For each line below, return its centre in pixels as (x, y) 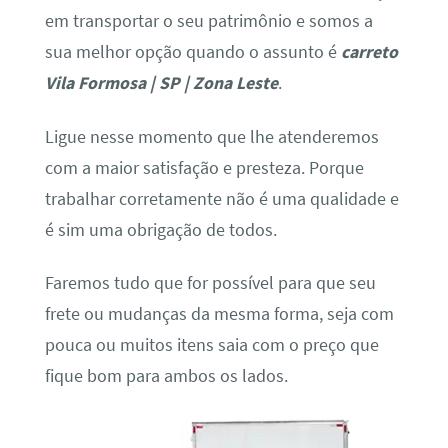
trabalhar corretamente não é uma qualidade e (221, 198)
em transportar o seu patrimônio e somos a (208, 21)
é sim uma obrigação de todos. (160, 229)
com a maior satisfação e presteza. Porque (204, 167)
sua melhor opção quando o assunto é (192, 52)
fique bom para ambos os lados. (166, 376)
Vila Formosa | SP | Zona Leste (161, 83)
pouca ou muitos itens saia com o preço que (211, 345)
